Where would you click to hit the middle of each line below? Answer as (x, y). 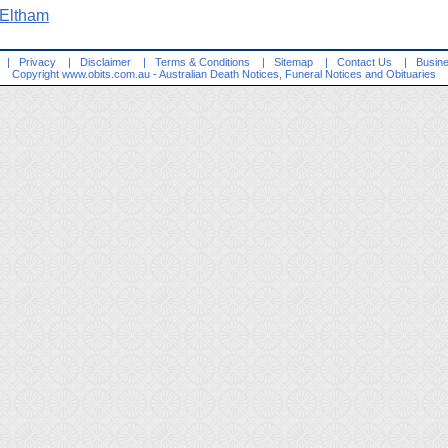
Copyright (37, 74)
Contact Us (364, 62)
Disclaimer (105, 62)
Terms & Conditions (202, 62)
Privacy (37, 62)
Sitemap (293, 62)
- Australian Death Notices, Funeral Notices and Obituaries (293, 74)
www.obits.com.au (106, 74)
